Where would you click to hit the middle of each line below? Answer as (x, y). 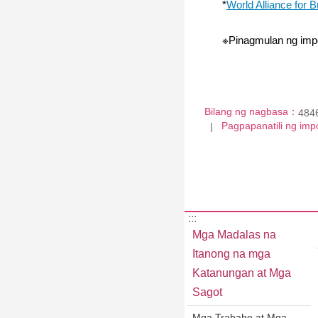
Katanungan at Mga (242, 273)
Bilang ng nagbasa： (251, 112)
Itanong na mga (231, 254)
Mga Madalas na (234, 235)
